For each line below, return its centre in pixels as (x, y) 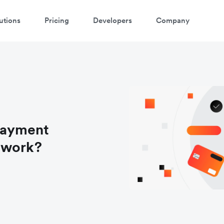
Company (173, 20)
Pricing (57, 20)
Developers (112, 20)
